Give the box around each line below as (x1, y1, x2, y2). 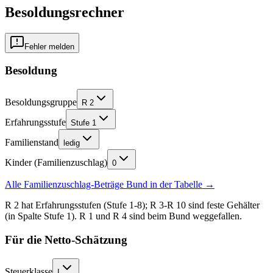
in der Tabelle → (147, 179, 214, 190)
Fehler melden (24, 41, 74, 51)
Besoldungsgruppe (5, 97, 77, 108)
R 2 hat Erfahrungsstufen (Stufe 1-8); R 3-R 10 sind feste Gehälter (5, 200, 260, 211)
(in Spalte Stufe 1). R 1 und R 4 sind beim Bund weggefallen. (5, 211, 242, 222)
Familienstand (5, 137, 58, 148)
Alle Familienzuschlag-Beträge (5, 179, 126, 190)
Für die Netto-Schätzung (5, 233, 127, 246)
